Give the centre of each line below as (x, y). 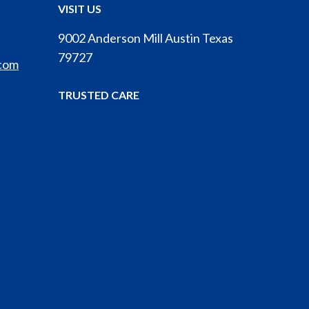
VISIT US (79, 9)
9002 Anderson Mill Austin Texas (145, 38)
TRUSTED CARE (98, 94)
